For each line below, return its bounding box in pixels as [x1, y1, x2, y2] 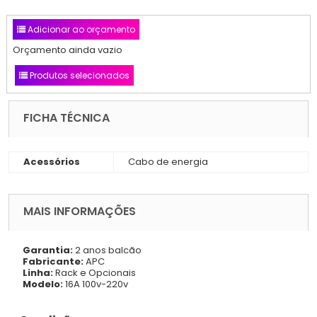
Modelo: [23, 277, 63, 291]
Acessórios [23, 154, 80, 168]
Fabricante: [23, 254, 83, 268]
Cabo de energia [128, 154, 208, 168]
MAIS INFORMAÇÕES [23, 202, 136, 219]
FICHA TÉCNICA [23, 109, 110, 126]
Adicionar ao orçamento [25, 23, 135, 35]
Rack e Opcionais [53, 265, 136, 279]
